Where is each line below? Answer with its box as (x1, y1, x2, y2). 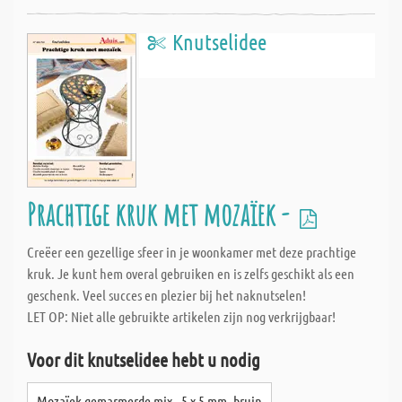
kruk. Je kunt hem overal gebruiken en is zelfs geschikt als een (27, 265, 354, 282)
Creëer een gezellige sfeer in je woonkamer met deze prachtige (27, 243, 356, 260)
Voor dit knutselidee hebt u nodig (27, 348, 260, 371)
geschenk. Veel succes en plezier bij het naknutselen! (27, 286, 306, 303)
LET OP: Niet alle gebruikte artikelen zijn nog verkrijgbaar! (27, 308, 336, 325)
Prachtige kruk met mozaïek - (27, 194, 294, 234)
